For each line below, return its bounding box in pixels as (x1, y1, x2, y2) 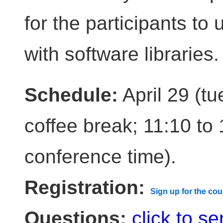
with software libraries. (24, 43, 219, 65)
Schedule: (24, 84, 118, 106)
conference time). (24, 146, 176, 167)
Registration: (24, 177, 145, 198)
